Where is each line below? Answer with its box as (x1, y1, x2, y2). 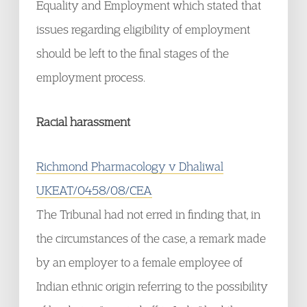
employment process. (36, 70, 145, 84)
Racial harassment (36, 114, 130, 129)
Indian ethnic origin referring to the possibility (36, 279, 268, 293)
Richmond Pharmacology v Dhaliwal (36, 159, 223, 173)
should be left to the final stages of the (36, 46, 229, 60)
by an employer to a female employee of (36, 255, 243, 269)
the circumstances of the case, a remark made (36, 231, 266, 245)
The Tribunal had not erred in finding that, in (36, 207, 260, 221)
